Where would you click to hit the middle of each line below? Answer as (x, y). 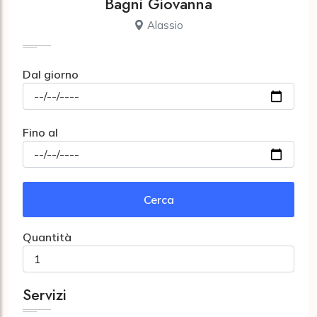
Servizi (45, 295)
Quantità (47, 237)
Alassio (164, 25)
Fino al (40, 132)
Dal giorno (51, 74)
